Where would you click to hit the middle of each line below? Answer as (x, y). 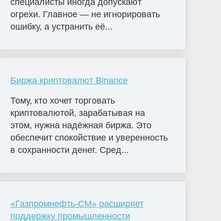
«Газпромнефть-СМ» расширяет (77, 204)
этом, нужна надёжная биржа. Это (81, 126)
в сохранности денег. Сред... (69, 150)
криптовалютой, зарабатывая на (77, 113)
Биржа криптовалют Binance (69, 80)
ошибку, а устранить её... (61, 26)
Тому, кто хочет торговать (62, 101)
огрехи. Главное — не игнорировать (85, 14)
